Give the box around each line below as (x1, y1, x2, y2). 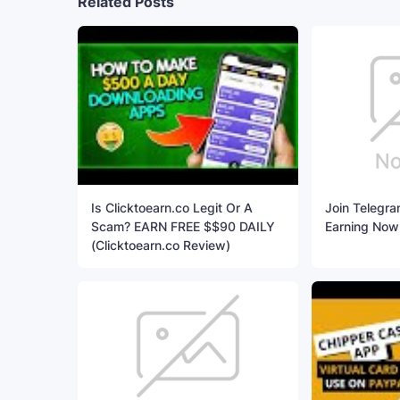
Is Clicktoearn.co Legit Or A (91, 200, 253, 216)
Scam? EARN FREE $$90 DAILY (91, 219, 275, 235)
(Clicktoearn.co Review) (91, 237, 230, 254)
